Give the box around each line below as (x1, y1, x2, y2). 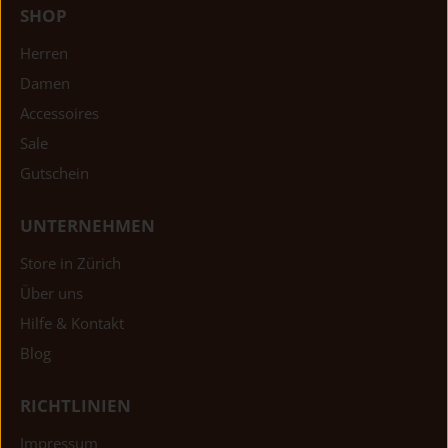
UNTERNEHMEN (20, 214, 155, 238)
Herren (20, 43, 68, 64)
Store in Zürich (20, 253, 121, 274)
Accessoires (20, 103, 99, 124)
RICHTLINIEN (20, 394, 131, 418)
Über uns (20, 283, 83, 304)
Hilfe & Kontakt (20, 313, 124, 334)
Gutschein (20, 163, 89, 184)
